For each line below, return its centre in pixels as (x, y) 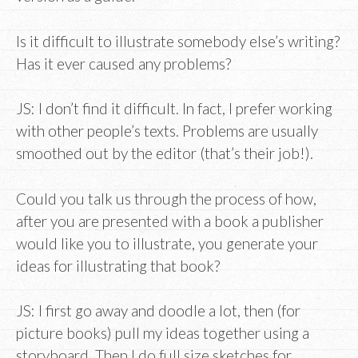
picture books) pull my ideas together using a (163, 333)
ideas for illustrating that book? (118, 265)
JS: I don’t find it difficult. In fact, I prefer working (174, 109)
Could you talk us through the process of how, (166, 198)
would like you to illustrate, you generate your (167, 243)
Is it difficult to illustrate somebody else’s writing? (178, 41)
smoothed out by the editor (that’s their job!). (165, 153)
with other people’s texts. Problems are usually (167, 131)
